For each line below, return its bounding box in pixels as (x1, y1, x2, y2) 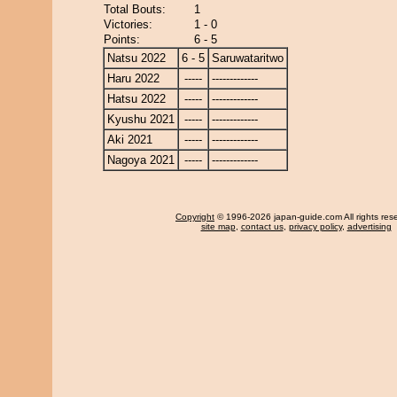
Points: (104, 33, 140, 46)
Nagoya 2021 (107, 153, 175, 167)
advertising (346, 222, 392, 231)
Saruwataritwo (212, 51, 284, 65)
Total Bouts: (104, 3, 166, 16)
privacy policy (288, 222, 342, 231)
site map (200, 222, 236, 231)
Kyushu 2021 (107, 113, 175, 126)
